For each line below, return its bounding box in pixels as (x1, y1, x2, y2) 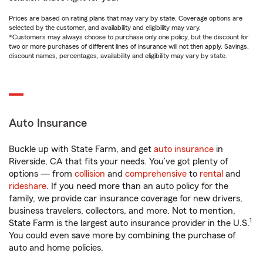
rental (200, 169, 223, 178)
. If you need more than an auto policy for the (46, 181, 228, 191)
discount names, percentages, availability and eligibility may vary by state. (9, 52, 227, 59)
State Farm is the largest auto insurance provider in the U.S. (9, 218, 249, 228)
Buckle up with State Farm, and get (9, 144, 154, 154)
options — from (9, 169, 75, 178)
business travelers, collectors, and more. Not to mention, (9, 206, 235, 215)
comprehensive (125, 169, 187, 178)
